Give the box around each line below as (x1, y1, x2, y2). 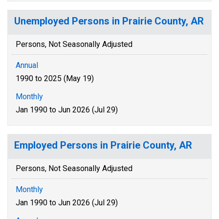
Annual (16, 61, 38, 70)
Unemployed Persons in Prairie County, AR (14, 15, 204, 27)
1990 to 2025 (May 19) (16, 74, 94, 83)
